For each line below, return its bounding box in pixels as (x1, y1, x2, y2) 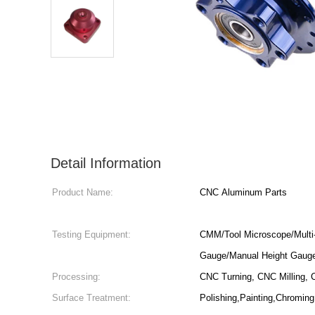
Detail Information (51, 155, 161, 171)
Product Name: (52, 187, 113, 198)
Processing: (52, 271, 101, 282)
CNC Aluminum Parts (200, 187, 287, 198)
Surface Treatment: (52, 292, 131, 303)
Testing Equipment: (52, 229, 131, 240)
